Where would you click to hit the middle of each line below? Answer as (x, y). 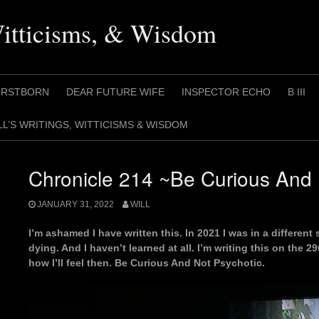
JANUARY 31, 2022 (75, 205)
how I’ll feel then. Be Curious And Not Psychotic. (147, 263)
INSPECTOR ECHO (226, 92)
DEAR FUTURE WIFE (115, 92)
